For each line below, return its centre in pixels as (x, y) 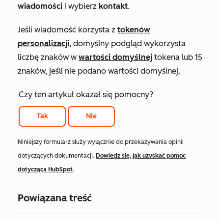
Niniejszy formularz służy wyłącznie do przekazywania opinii (101, 142)
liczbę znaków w (48, 57)
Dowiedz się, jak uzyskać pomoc (141, 155)
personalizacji (43, 43)
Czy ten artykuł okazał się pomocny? (86, 94)
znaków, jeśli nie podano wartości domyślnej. (99, 71)
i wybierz (82, 6)
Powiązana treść (55, 198)
